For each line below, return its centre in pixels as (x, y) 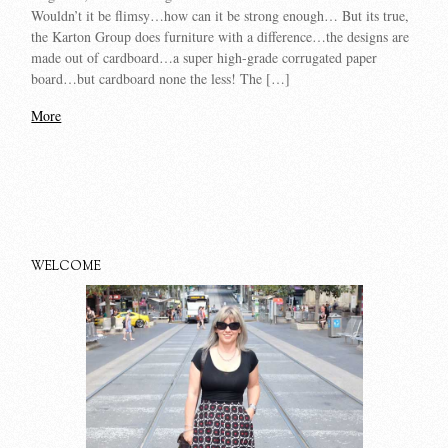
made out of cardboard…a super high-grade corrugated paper (204, 57)
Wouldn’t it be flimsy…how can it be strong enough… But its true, (220, 15)
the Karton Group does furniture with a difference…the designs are (220, 36)
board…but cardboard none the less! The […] (161, 78)
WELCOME (66, 267)
